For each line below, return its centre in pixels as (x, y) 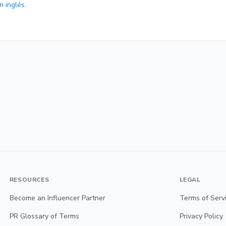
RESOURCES (29, 179)
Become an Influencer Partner (57, 198)
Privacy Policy (201, 216)
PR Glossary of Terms (44, 216)
